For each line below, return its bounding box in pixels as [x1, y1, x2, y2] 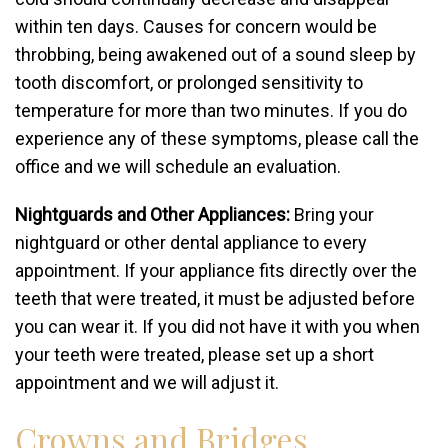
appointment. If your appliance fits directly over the [15, 260, 417, 281]
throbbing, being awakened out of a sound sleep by [15, 44, 416, 65]
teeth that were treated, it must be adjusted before [15, 288, 415, 309]
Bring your [290, 204, 374, 225]
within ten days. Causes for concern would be [15, 16, 377, 37]
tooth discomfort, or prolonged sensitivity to [15, 72, 363, 93]
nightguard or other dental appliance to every [15, 232, 367, 253]
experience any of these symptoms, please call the [15, 128, 419, 149]
